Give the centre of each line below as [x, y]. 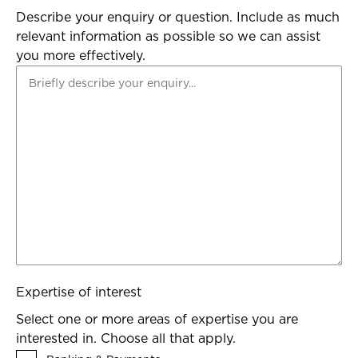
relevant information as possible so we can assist [168, 37]
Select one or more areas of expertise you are [157, 320]
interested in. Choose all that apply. [126, 339]
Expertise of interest [79, 292]
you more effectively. [81, 56]
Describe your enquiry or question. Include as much [178, 18]
